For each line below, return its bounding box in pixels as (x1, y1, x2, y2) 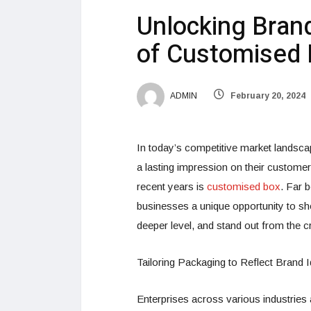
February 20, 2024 (228, 91, 305, 101)
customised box (207, 180, 280, 192)
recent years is (137, 180, 207, 192)
